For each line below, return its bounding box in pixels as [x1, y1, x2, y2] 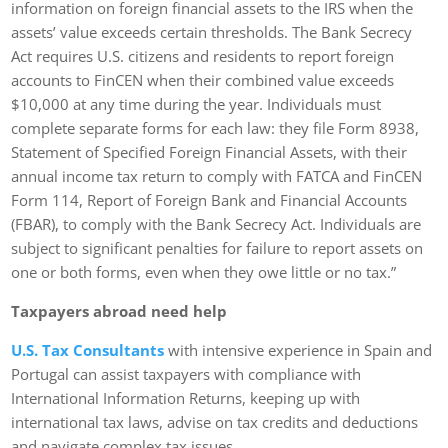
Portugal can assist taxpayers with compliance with [11, 363, 362, 384]
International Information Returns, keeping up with [11, 387, 361, 408]
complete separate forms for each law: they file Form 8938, [11, 117, 420, 138]
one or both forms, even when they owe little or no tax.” [11, 261, 397, 282]
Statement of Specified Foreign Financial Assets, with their [11, 141, 408, 162]
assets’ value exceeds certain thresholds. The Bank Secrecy [11, 21, 413, 42]
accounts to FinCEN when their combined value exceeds [11, 69, 395, 90]
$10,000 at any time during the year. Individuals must [11, 93, 382, 114]
